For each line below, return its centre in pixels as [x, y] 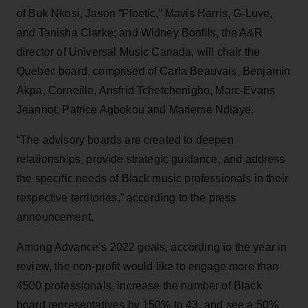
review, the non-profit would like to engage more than [148, 266]
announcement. [55, 217]
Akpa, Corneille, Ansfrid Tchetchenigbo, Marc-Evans [146, 90]
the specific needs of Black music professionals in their [152, 178]
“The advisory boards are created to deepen [125, 140]
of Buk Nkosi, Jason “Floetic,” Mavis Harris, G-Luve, [145, 13]
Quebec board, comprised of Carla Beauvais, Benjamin [154, 71]
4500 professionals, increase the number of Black [139, 285]
